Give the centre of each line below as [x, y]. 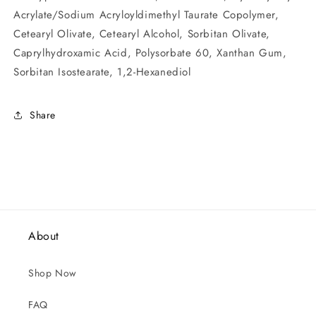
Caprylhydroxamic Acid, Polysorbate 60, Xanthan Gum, [150, 53]
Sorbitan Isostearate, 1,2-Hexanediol [102, 72]
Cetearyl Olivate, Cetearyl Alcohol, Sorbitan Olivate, [142, 34]
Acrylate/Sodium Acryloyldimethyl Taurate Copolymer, [146, 15]
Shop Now [53, 273]
